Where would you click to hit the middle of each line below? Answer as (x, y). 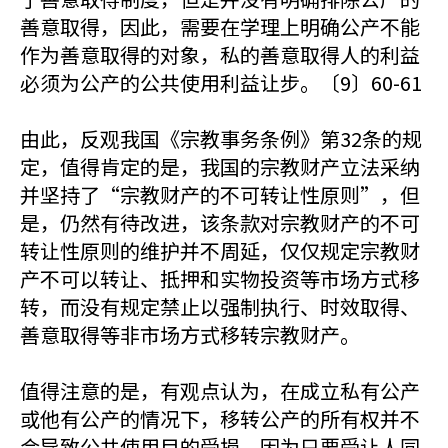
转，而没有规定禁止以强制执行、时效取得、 (220, 306)
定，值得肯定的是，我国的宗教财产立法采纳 (220, 166)
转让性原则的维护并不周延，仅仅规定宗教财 (220, 250)
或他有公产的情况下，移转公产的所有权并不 (220, 418)
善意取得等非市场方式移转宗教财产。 (190, 334)
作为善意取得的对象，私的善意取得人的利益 (220, 54)
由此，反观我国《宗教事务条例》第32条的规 (221, 138)
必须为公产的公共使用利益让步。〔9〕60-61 (221, 82)
